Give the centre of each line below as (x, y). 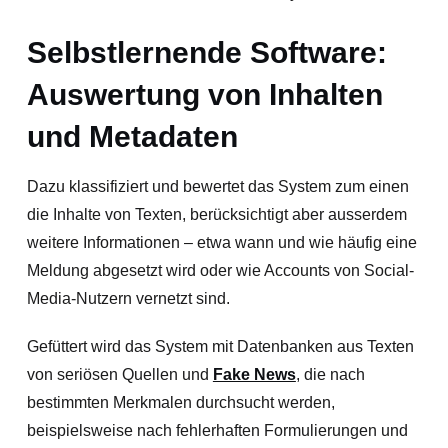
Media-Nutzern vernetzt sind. (128, 298)
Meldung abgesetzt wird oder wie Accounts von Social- (220, 270)
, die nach (330, 374)
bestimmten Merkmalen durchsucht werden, (180, 402)
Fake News (254, 374)
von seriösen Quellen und (119, 374)
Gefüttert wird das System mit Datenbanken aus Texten (220, 346)
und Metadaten (132, 136)
